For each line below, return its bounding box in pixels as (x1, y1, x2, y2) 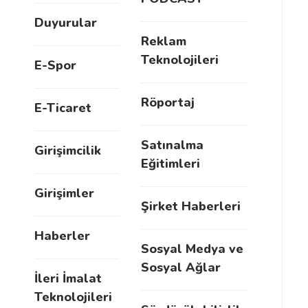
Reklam (141, 33, 186, 50)
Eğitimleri (141, 155, 200, 173)
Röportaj (141, 94, 195, 111)
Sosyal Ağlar (141, 259, 221, 276)
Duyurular (34, 14, 97, 32)
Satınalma (141, 137, 203, 154)
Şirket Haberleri (141, 198, 241, 215)
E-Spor (34, 57, 76, 74)
